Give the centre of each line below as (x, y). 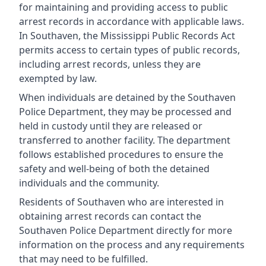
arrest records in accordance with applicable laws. (132, 21)
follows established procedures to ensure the (121, 154)
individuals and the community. (89, 183)
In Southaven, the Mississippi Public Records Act (127, 36)
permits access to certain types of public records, (129, 50)
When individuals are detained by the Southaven (127, 97)
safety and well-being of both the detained (114, 169)
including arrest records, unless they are (110, 64)
